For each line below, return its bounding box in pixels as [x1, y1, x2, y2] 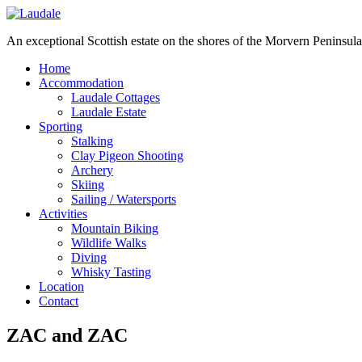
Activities [39, 207, 87, 221]
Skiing [71, 178, 104, 192]
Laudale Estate [71, 105, 146, 119]
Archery [71, 163, 113, 177]
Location [39, 280, 84, 293]
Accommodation [39, 76, 124, 90]
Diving [71, 250, 107, 264]
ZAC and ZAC [6, 324, 128, 346]
